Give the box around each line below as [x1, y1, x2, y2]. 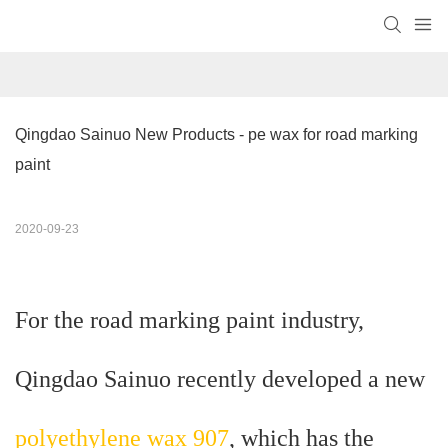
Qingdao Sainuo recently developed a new [15, 366, 425, 393]
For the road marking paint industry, [15, 307, 364, 334]
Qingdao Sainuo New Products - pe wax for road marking [15, 126, 418, 144]
